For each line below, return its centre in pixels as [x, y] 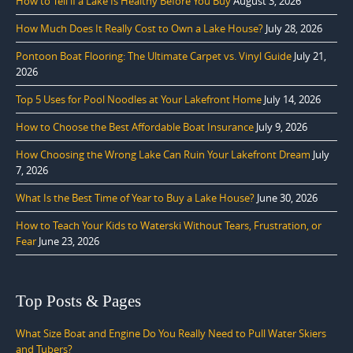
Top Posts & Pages [78, 301]
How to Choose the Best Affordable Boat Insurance [135, 127]
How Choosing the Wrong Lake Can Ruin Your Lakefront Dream [163, 155]
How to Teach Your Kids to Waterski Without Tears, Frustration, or [169, 226]
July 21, [310, 56]
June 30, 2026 [287, 198]
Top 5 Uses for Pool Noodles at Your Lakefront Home [139, 100]
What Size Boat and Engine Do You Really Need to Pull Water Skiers [171, 334]
